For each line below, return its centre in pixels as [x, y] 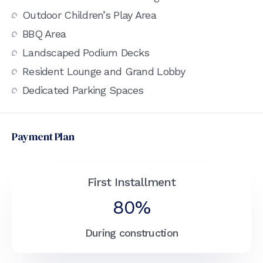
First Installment [131, 182]
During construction [131, 232]
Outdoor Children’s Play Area [89, 15]
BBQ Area [44, 33]
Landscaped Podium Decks [86, 52]
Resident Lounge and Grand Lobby [104, 71]
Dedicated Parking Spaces [83, 90]
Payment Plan [43, 136]
